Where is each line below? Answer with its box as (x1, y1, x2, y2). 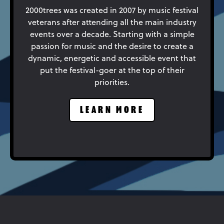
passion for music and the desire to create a (30, 40, 193, 52)
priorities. (94, 76, 129, 88)
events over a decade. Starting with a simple (29, 28, 194, 40)
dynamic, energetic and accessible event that (28, 52, 196, 64)
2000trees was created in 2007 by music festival (25, 4, 198, 16)
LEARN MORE (80, 104, 144, 116)
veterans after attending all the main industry (27, 16, 196, 28)
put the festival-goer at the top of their (39, 64, 184, 76)
